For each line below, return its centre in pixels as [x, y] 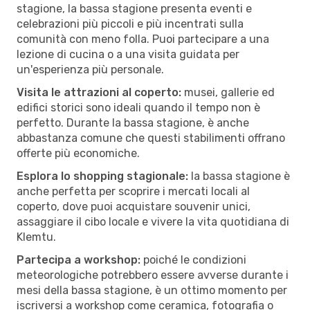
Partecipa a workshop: [79, 259]
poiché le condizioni [193, 259]
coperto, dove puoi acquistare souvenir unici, [134, 206]
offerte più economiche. [78, 153]
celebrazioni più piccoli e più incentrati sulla [130, 24]
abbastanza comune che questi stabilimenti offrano [151, 138]
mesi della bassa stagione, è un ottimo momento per [152, 290]
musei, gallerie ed [228, 92]
